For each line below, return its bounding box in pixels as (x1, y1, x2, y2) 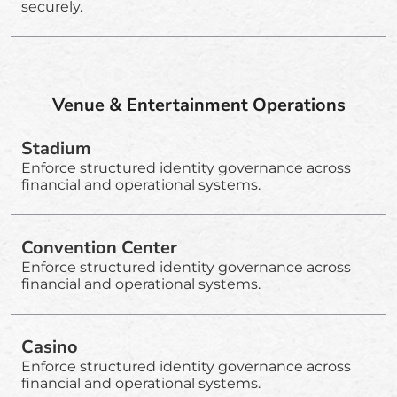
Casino (21, 334, 78, 359)
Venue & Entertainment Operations (51, 92, 346, 117)
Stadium (21, 136, 91, 160)
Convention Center (21, 235, 177, 260)
